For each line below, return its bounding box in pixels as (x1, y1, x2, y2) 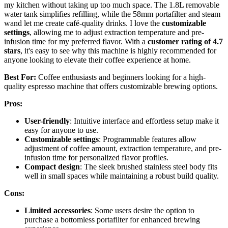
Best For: (4, 72, 36, 81)
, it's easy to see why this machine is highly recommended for (20, 46, 216, 55)
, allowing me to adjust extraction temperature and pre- (30, 27, 204, 37)
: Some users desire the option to (91, 206, 194, 215)
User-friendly (24, 116, 70, 125)
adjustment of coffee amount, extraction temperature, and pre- (24, 144, 221, 153)
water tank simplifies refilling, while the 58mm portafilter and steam (4, 9, 220, 18)
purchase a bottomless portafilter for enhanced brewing (24, 215, 200, 224)
